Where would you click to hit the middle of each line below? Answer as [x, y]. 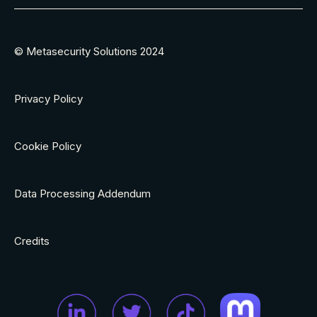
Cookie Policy [48, 146]
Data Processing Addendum [82, 194]
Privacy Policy [48, 99]
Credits [32, 241]
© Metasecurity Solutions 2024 [89, 52]
